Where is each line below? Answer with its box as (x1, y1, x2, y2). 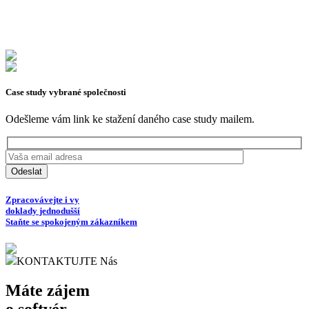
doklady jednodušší (6, 205, 80, 216)
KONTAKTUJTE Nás (17, 255, 117, 267)
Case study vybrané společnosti (6, 86, 126, 97)
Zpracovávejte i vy (6, 194, 79, 205)
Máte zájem (6, 281, 90, 299)
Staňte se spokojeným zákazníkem (6, 216, 137, 227)
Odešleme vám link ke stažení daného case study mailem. (6, 112, 255, 125)
